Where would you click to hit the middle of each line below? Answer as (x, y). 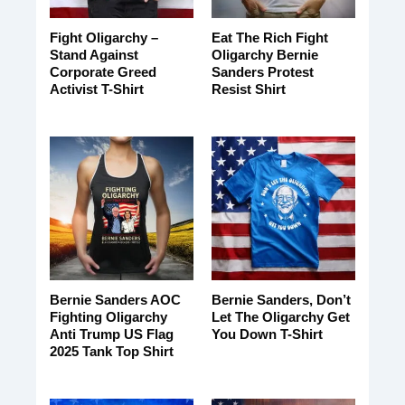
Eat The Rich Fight (269, 38)
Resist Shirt (248, 89)
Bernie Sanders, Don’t (281, 300)
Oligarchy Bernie (264, 55)
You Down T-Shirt (267, 334)
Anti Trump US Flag (111, 334)
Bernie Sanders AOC (115, 300)
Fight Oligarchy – (104, 38)
